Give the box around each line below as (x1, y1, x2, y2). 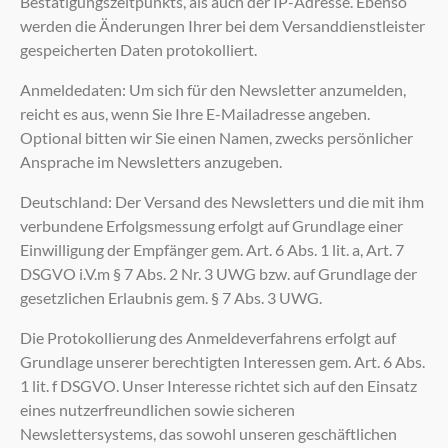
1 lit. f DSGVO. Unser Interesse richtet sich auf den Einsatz (20, 375, 417, 395)
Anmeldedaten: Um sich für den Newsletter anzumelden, (20, 79, 406, 99)
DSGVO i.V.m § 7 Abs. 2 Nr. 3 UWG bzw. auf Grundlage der (20, 263, 417, 283)
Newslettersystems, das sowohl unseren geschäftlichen (20, 423, 397, 443)
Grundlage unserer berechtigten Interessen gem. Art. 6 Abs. (20, 351, 425, 371)
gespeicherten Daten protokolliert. (20, 39, 257, 59)
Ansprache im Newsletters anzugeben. (20, 151, 282, 171)
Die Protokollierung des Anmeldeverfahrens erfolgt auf (20, 327, 396, 347)
